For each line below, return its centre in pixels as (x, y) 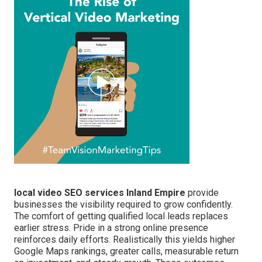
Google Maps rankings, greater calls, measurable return (126, 251)
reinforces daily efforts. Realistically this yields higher (125, 239)
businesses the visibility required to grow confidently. (123, 204)
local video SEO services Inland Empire (100, 192)
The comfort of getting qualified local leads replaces (121, 216)
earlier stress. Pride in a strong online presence (111, 227)
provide (202, 192)
